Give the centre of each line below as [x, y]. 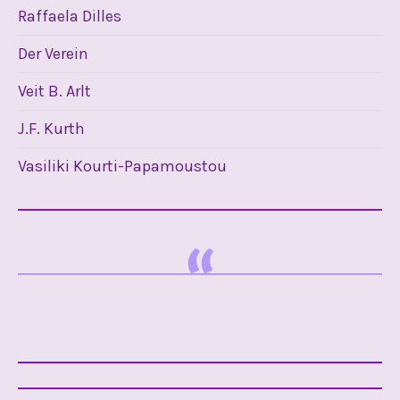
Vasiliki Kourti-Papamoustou [122, 166]
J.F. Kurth [51, 128]
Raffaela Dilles [70, 16]
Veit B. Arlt [54, 91]
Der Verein [53, 53]
